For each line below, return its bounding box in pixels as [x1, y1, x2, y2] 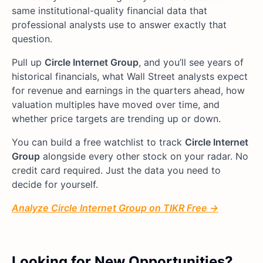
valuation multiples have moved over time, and [12, 99, 220, 111]
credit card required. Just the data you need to [12, 164, 221, 177]
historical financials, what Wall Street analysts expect [12, 70, 248, 83]
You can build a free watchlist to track [12, 136, 185, 149]
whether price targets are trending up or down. [12, 113, 221, 125]
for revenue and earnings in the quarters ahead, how [12, 85, 245, 97]
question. [12, 33, 52, 45]
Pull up [12, 56, 45, 69]
